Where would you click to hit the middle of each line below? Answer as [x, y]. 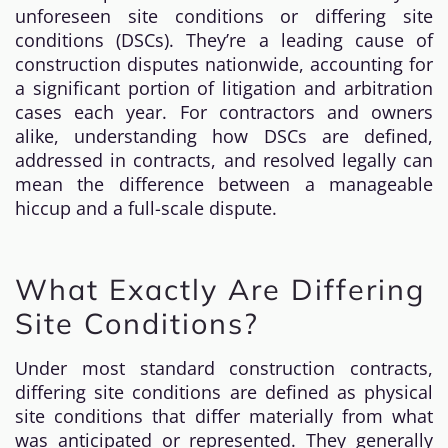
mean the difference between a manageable [224, 184]
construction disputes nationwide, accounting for [224, 64]
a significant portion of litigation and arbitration [224, 88]
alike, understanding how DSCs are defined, [224, 136]
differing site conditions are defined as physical [224, 392]
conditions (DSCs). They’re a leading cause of [224, 40]
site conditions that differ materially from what [224, 416]
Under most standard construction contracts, [224, 368]
